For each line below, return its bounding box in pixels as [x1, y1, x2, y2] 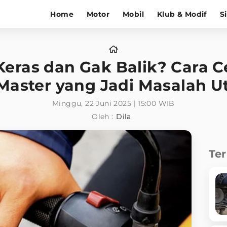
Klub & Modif [157, 9, 207, 19]
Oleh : [92, 112, 113, 121]
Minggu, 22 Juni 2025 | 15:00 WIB [52, 99, 175, 108]
